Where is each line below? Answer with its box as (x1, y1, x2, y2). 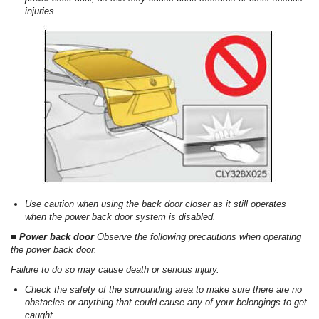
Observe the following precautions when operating (97, 231, 301, 243)
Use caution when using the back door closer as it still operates (25, 199, 286, 210)
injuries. (25, 6, 57, 17)
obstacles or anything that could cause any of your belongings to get (25, 297, 307, 308)
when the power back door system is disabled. (25, 211, 216, 223)
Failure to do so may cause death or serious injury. (11, 264, 219, 276)
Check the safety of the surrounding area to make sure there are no (25, 284, 302, 296)
